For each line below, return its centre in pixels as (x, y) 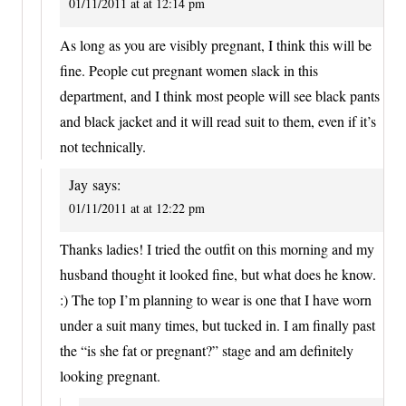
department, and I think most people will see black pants (220, 95)
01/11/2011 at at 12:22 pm (137, 208)
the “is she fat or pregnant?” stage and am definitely (207, 351)
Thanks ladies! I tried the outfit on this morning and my (217, 249)
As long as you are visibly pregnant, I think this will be (216, 44)
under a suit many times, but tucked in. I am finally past (217, 325)
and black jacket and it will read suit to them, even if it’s (218, 121)
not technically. (103, 146)
